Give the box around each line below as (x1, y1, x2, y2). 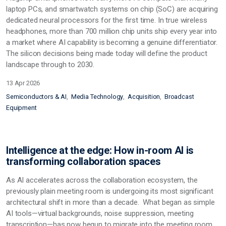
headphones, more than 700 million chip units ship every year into (6, 26, 217, 36)
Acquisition (127, 92, 160, 100)
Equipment (6, 103, 37, 111)
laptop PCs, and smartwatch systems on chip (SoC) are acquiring (6, 4, 218, 14)
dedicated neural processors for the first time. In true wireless (6, 15, 207, 25)
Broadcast (164, 92, 194, 100)
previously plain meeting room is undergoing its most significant (6, 187, 213, 196)
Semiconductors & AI (6, 92, 67, 100)
